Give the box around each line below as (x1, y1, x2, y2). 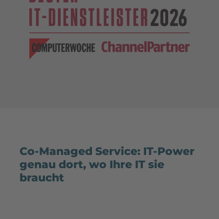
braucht (20, 171, 64, 184)
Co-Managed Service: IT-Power (20, 144, 195, 158)
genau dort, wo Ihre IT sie (20, 157, 164, 171)
